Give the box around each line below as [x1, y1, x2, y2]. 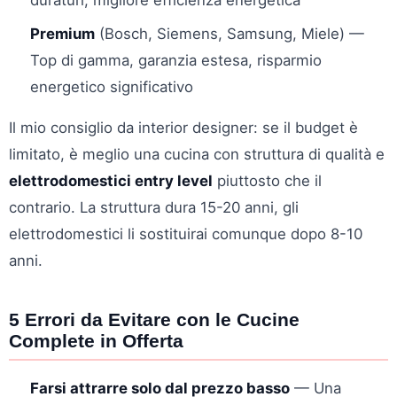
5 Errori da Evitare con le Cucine [9, 308, 300, 330]
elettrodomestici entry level [9, 171, 213, 190]
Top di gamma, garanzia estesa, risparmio [30, 51, 322, 69]
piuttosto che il [213, 171, 322, 190]
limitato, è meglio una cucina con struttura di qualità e [9, 144, 385, 163]
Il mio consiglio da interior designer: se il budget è [9, 118, 358, 136]
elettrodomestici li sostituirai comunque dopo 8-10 [9, 224, 362, 243]
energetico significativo [30, 77, 193, 96]
